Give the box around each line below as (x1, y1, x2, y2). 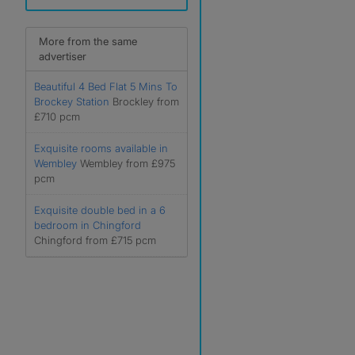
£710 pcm (34, 110, 80, 123)
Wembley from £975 (80, 157, 175, 170)
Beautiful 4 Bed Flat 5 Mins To (34, 80, 177, 93)
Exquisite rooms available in (34, 142, 168, 155)
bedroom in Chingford (34, 219, 141, 231)
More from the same (39, 35, 137, 48)
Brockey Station (34, 95, 113, 108)
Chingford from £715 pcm (34, 234, 156, 246)
